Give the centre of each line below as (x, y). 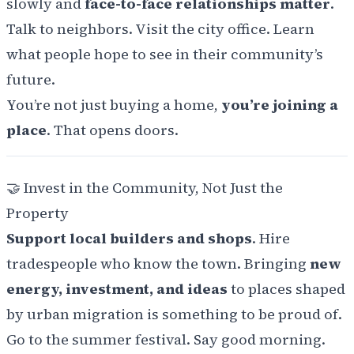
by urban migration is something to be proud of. (174, 314)
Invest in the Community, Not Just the (153, 188)
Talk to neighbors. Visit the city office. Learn (160, 29)
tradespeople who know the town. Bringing (158, 264)
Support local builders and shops (129, 239)
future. (31, 80)
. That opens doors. (113, 130)
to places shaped (286, 289)
